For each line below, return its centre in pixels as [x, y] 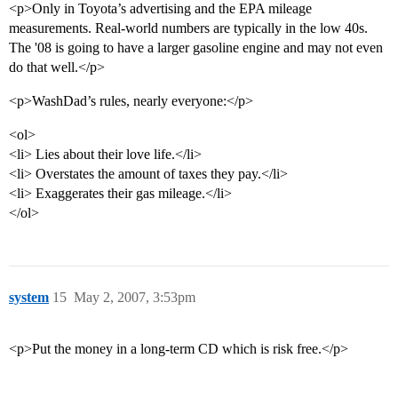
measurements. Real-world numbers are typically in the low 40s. [188, 28]
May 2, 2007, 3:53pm [135, 298]
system [29, 298]
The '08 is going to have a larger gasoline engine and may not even [196, 48]
